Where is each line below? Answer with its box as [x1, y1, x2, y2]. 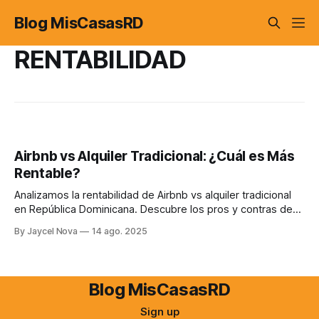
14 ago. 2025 [92, 226, 147, 237]
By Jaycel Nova [14, 226, 78, 237]
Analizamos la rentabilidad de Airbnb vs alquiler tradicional [14, 189, 291, 202]
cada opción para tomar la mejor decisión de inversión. [14, 217, 278, 231]
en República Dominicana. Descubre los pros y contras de [14, 203, 293, 216]
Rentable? [14, 165, 80, 182]
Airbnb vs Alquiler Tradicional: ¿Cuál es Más [14, 148, 295, 165]
